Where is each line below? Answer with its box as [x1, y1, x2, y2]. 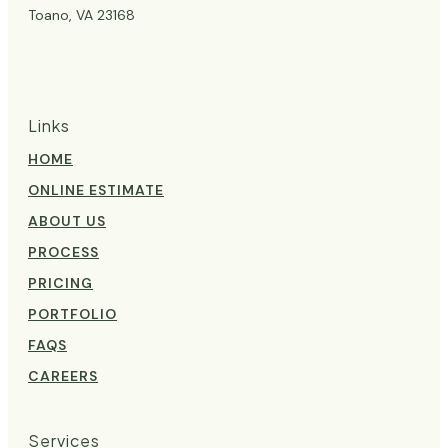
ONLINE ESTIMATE [28, 180, 164, 199]
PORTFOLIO [28, 304, 117, 323]
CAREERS [28, 366, 98, 385]
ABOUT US [28, 211, 106, 230]
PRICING [28, 273, 93, 292]
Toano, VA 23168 [28, 5, 135, 24]
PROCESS [28, 242, 99, 261]
